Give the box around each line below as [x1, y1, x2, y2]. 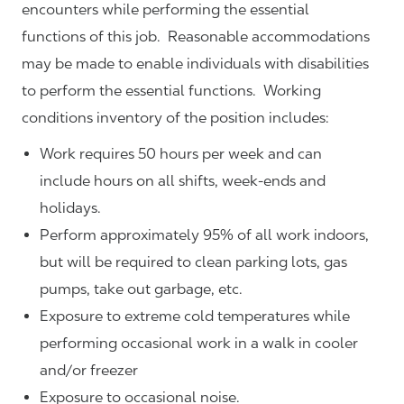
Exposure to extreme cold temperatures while [40, 308, 350, 326]
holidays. [40, 199, 105, 217]
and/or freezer [40, 362, 138, 380]
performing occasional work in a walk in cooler [40, 335, 358, 353]
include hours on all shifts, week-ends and [40, 172, 326, 190]
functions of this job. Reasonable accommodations [22, 28, 370, 46]
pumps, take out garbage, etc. [40, 280, 243, 298]
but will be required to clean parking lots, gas [40, 253, 347, 271]
